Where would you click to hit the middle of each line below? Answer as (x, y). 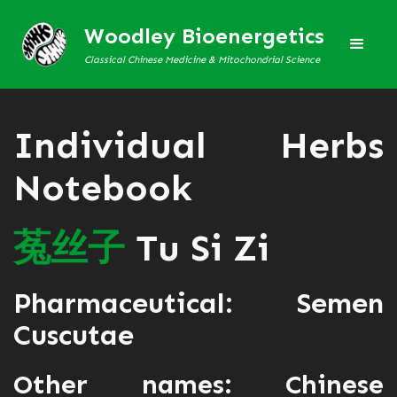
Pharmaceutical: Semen (198, 303)
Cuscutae (74, 335)
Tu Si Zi (197, 248)
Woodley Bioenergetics (204, 35)
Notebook (103, 188)
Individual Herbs (198, 145)
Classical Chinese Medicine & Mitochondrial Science (202, 59)
